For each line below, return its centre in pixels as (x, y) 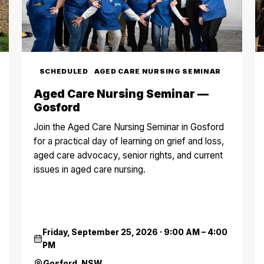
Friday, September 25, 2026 (100, 232)
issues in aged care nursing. (89, 169)
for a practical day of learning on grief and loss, (128, 141)
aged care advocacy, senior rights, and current (128, 155)
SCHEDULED (64, 71)
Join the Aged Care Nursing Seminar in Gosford (128, 127)
